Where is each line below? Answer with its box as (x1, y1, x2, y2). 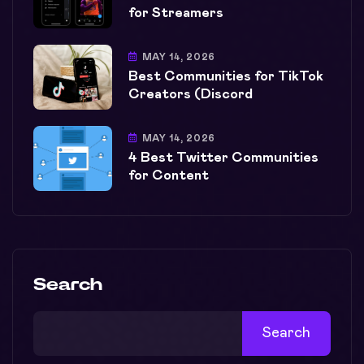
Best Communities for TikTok (128, 70, 323, 84)
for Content (128, 169, 209, 184)
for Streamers (128, 6, 223, 21)
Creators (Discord (128, 88, 253, 102)
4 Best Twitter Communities (128, 151, 318, 166)
